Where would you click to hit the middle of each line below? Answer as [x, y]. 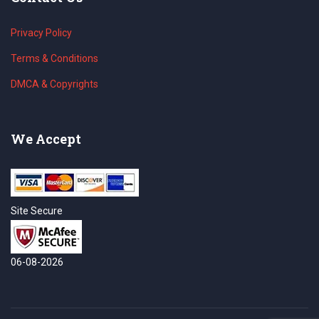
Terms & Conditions [54, 58]
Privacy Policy [41, 32]
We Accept [46, 138]
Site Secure [37, 210]
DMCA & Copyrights [54, 84]
